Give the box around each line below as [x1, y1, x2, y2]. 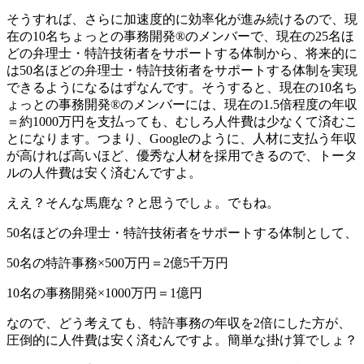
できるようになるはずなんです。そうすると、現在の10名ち [6, 80, 357, 94]
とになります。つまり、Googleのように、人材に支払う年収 [6, 131, 357, 145]
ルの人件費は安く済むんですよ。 [6, 165, 201, 180]
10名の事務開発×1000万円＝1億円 [6, 285, 202, 300]
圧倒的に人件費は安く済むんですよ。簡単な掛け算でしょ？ [6, 332, 357, 347]
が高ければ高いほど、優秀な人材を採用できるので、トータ [6, 148, 357, 162]
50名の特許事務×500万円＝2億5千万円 [6, 255, 228, 270]
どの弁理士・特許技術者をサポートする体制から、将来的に [6, 45, 357, 60]
